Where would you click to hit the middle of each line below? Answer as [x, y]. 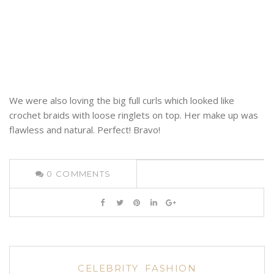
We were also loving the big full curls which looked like [122, 101]
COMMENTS [83, 174]
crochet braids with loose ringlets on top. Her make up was [134, 115]
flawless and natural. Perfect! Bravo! [85, 130]
